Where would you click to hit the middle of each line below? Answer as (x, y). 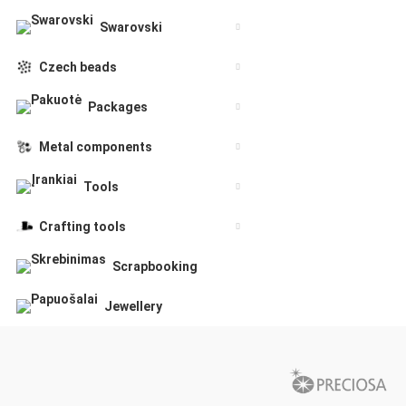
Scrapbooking (155, 266)
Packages (118, 107)
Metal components (96, 147)
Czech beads (78, 67)
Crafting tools (82, 227)
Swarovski (131, 27)
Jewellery (133, 306)
